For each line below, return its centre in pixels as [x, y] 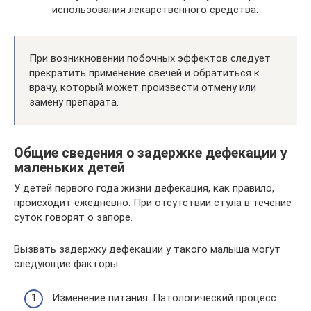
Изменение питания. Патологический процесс [164, 297]
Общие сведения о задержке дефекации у [151, 153]
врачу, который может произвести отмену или [143, 88]
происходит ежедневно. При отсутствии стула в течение [153, 203]
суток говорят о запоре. [73, 218]
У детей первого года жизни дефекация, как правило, [144, 188]
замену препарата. [74, 102]
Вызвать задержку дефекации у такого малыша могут [147, 250]
